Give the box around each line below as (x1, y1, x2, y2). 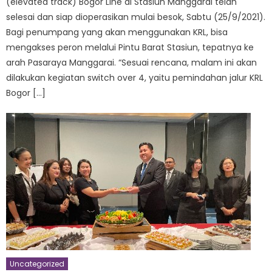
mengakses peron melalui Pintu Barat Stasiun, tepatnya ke (6, 41, 254, 53)
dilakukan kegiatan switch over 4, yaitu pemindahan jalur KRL (6, 71, 263, 84)
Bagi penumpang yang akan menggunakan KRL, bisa (6, 25, 228, 38)
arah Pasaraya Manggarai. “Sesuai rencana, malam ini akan (6, 56, 257, 69)
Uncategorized (10, 258, 65, 269)
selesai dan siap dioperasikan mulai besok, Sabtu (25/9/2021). (6, 10, 266, 23)
